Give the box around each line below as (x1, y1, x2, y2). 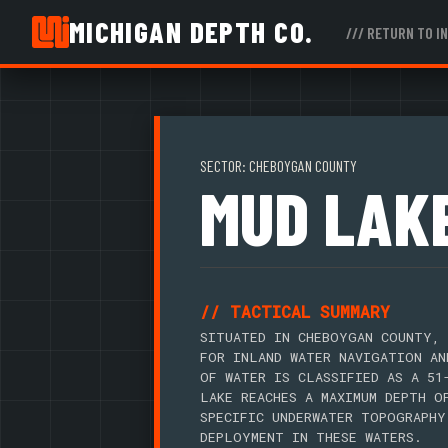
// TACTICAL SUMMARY (200, 301, 390, 322)
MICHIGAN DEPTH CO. (68, 14, 314, 49)
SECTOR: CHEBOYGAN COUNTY (200, 156, 357, 175)
